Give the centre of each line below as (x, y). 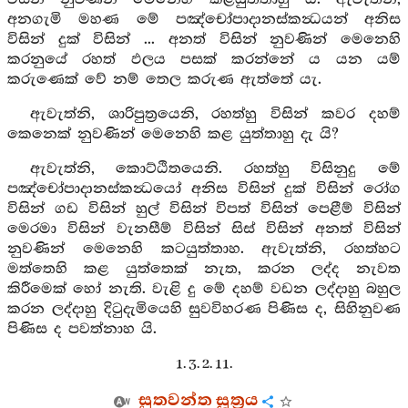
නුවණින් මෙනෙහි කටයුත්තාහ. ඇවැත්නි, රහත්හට (204, 249)
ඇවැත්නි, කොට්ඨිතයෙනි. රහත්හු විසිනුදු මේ (215, 169)
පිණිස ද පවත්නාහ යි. (82, 329)
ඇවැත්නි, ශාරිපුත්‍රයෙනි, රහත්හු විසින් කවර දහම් (215, 114)
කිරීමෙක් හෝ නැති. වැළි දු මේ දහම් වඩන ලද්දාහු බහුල (204, 289)
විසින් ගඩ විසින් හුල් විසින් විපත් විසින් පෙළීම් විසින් (204, 209)
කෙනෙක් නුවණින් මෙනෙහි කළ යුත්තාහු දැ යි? (173, 134)
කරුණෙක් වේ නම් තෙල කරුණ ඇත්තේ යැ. (164, 80)
